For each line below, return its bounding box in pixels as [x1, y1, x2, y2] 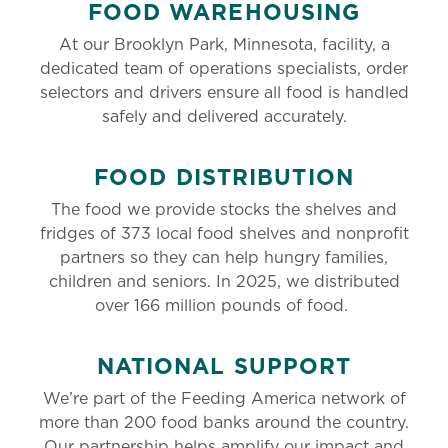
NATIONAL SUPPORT [96, 353, 352, 380]
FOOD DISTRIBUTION [94, 164, 354, 191]
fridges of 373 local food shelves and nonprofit [39, 224, 409, 244]
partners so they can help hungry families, [60, 248, 388, 268]
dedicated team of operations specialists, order [40, 59, 408, 79]
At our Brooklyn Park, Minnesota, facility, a [58, 35, 390, 55]
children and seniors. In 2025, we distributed [48, 272, 400, 292]
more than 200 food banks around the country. [39, 413, 409, 433]
